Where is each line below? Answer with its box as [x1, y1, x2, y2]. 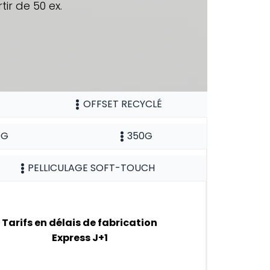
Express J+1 [51, 231, 108, 245]
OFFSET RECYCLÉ [83, 96, 162, 111]
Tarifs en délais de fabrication [2, 216, 158, 230]
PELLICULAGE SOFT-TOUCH [28, 160, 155, 175]
